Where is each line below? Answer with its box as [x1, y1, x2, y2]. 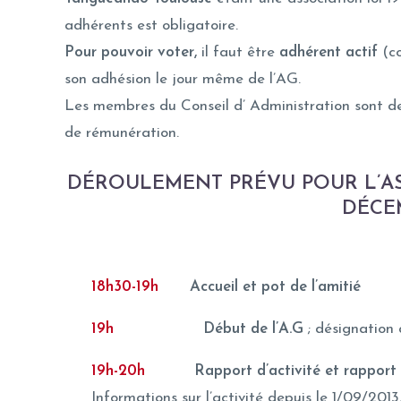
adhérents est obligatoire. [64, 17, 238, 33]
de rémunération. [64, 124, 179, 141]
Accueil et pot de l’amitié [190, 278, 361, 294]
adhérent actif [279, 44, 378, 60]
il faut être [197, 44, 279, 60]
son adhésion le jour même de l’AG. [64, 71, 301, 87]
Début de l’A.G [172, 320, 303, 337]
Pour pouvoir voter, [64, 44, 197, 60]
